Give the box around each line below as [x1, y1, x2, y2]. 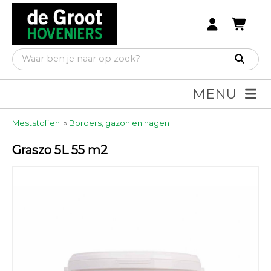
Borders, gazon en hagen [69, 118, 169, 128]
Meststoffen [12, 118, 60, 128]
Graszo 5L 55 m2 [12, 143, 108, 157]
